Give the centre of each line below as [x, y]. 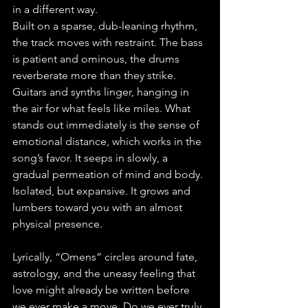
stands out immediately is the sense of [107, 125]
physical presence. [57, 224]
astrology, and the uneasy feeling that [105, 273]
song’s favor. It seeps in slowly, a [91, 158]
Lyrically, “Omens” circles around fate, [106, 257]
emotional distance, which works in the [108, 141]
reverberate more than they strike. [96, 75]
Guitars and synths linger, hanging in [102, 92]
